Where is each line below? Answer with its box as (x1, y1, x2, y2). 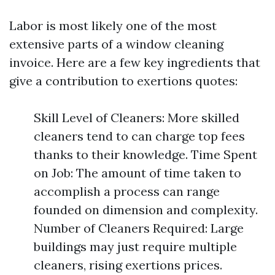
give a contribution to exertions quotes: (9, 73, 238, 88)
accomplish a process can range (34, 184, 220, 199)
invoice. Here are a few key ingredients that (9, 55, 260, 70)
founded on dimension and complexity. (34, 202, 258, 217)
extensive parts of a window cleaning (9, 36, 223, 52)
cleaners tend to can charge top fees (34, 128, 245, 144)
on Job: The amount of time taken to (34, 165, 241, 180)
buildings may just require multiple (34, 239, 237, 254)
